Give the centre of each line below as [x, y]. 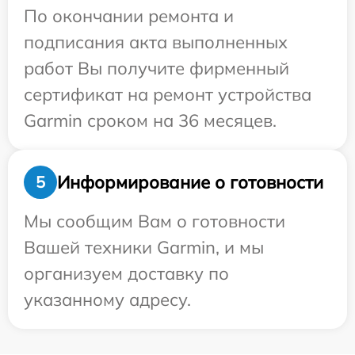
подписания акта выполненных [156, 42]
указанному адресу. [107, 300]
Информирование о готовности [190, 182]
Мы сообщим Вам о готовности [155, 221]
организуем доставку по [126, 273]
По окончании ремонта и [129, 16]
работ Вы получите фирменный [157, 68]
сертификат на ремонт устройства [168, 94]
